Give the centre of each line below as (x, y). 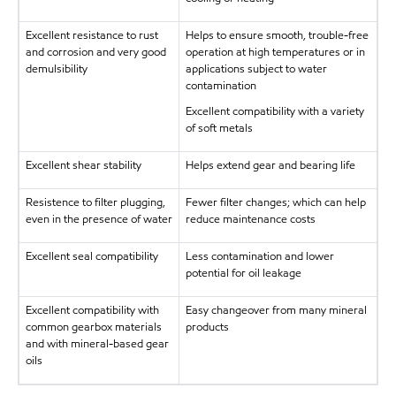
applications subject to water (256, 69)
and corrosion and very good (95, 52)
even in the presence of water (99, 219)
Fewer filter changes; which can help (275, 202)
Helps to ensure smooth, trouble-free (277, 35)
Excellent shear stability (83, 165)
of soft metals (219, 128)
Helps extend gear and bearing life (270, 165)
